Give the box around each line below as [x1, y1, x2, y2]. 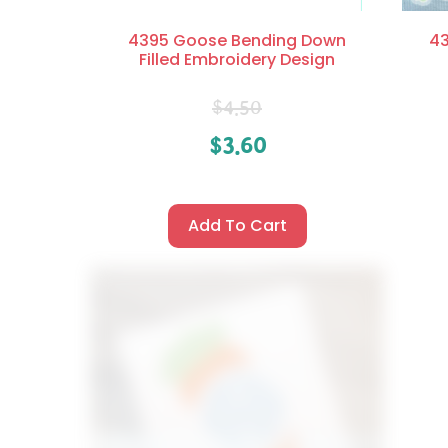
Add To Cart [187, 214, 287, 238]
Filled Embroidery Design [139, 48, 335, 72]
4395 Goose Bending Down [128, 29, 346, 53]
